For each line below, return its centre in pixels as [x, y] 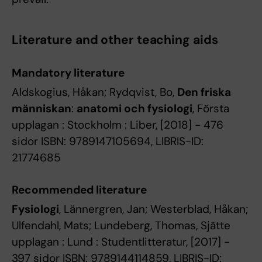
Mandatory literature [68, 73]
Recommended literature [79, 189]
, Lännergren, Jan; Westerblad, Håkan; [154, 209]
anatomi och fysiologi [135, 108]
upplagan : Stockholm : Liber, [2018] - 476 [118, 125]
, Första [211, 108]
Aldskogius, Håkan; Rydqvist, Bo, [94, 92]
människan [42, 108]
